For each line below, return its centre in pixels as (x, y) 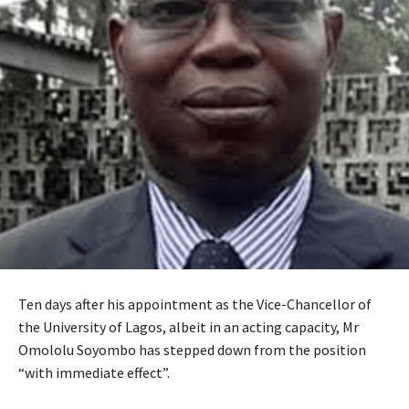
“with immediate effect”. (94, 372)
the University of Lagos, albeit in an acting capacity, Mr (189, 327)
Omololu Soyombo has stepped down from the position (192, 350)
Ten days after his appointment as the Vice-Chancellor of (195, 304)
